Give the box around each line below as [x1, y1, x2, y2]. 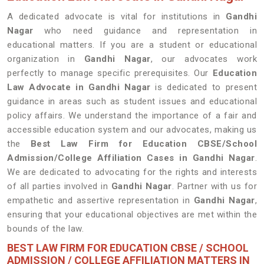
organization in [7, 54, 84, 64]
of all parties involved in [7, 181, 111, 192]
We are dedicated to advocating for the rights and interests [7, 167, 257, 177]
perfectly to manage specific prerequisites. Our [7, 68, 213, 78]
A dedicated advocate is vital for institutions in [7, 11, 226, 22]
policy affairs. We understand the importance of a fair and [7, 110, 257, 121]
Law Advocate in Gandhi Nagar [7, 82, 151, 93]
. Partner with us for [171, 181, 257, 192]
